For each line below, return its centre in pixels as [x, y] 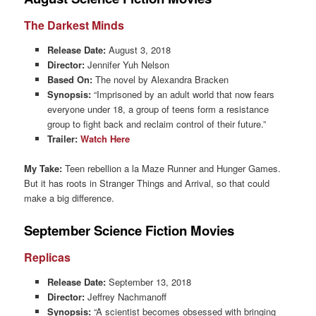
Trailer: [63, 138]
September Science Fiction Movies [129, 230]
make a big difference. [69, 197]
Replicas [48, 257]
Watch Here [105, 138]
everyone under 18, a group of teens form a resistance [158, 109]
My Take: [43, 168]
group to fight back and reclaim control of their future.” [156, 123]
